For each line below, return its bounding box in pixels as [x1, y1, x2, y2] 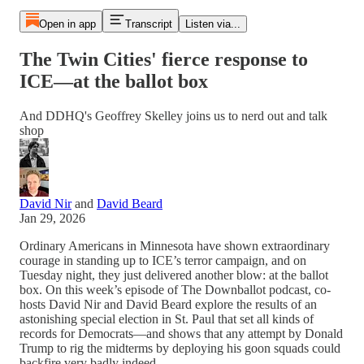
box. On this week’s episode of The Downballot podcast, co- [19, 282, 331, 297]
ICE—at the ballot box [19, 70, 208, 92]
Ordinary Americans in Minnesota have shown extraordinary [19, 238, 330, 253]
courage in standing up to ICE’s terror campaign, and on [19, 253, 306, 267]
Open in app [38, 18, 96, 30]
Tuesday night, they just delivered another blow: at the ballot [19, 267, 328, 282]
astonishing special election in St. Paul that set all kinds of [19, 311, 314, 326]
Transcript [124, 18, 172, 30]
